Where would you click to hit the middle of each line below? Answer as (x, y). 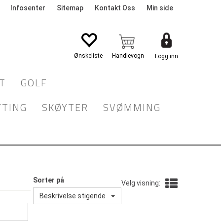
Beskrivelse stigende (72, 196)
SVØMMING (132, 107)
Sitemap (70, 8)
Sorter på (48, 180)
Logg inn (166, 56)
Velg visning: (141, 183)
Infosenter (28, 8)
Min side (160, 8)
